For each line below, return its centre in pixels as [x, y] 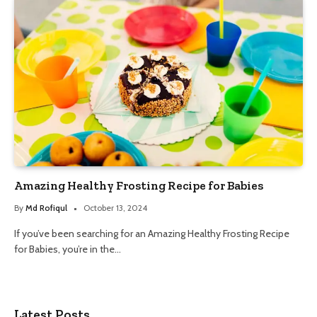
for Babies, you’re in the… [68, 249]
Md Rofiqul [46, 207]
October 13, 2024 [115, 207]
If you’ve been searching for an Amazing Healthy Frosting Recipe [152, 233]
